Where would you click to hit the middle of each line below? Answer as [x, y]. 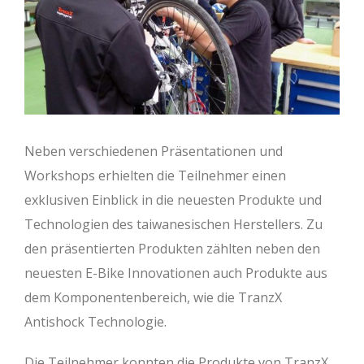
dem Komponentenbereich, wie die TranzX [153, 298]
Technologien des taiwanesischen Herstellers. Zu [173, 225]
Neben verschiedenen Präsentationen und [154, 152]
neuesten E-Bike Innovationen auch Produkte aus [176, 273]
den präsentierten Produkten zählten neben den [172, 249]
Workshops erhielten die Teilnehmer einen [155, 176]
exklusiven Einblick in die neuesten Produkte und [173, 200]
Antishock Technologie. [95, 322]
